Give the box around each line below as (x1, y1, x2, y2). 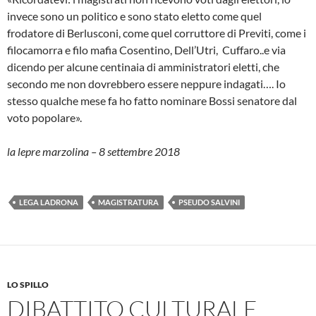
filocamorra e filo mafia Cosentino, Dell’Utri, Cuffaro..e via (7, 42, 286, 56)
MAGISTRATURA (98, 197, 159, 207)
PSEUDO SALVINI (178, 197, 240, 207)
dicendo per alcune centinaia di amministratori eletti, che (7, 59, 279, 73)
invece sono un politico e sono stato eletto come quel (7, 8, 262, 23)
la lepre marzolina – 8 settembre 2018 (7, 144, 180, 158)
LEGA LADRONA (19, 197, 78, 207)
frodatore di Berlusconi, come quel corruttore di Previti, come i (7, 25, 306, 39)
